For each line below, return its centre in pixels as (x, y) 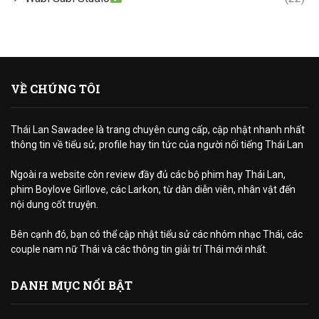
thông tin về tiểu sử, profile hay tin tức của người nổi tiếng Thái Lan (157, 144)
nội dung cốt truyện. (54, 204)
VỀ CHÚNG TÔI (56, 88)
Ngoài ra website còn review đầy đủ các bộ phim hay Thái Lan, (148, 174)
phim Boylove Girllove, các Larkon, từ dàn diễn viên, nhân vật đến (153, 189)
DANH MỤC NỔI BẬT (72, 285)
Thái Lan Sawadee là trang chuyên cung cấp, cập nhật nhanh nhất (158, 129)
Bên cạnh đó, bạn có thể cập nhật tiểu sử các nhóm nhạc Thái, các (157, 234)
